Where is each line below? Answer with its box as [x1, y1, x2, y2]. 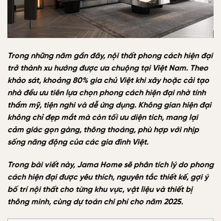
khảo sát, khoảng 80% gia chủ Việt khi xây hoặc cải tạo [7, 76, 209, 85]
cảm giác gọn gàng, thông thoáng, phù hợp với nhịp [7, 126, 199, 135]
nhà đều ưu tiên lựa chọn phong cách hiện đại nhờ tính [7, 89, 206, 98]
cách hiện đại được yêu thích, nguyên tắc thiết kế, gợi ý [7, 173, 208, 182]
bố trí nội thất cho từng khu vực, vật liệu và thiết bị [7, 185, 192, 194]
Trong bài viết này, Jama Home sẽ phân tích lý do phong [7, 161, 214, 170]
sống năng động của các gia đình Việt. [7, 138, 148, 147]
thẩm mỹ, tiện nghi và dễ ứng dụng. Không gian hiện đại [7, 101, 211, 110]
